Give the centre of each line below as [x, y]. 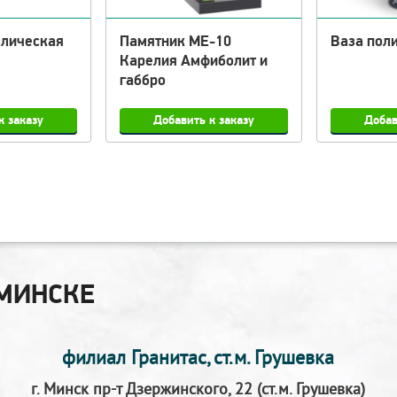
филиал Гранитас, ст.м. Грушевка [198, 359]
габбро [143, 81]
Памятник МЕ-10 [176, 42]
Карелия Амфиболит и [194, 62]
